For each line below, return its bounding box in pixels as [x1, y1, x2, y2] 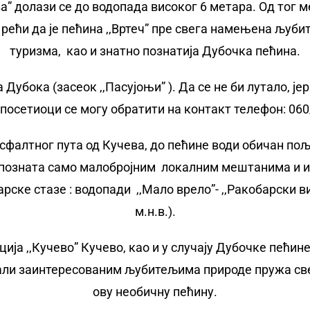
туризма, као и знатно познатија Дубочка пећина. [10, 44, 300, 59]
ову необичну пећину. [93, 284, 217, 300]
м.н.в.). [134, 204, 176, 219]
